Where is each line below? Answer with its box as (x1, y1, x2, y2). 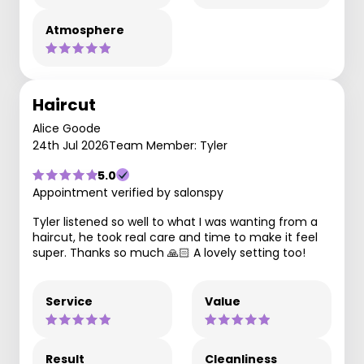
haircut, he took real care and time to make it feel (32, 228, 318, 245)
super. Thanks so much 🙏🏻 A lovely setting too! (32, 244, 305, 261)
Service (45, 292, 93, 310)
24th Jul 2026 (32, 136, 109, 154)
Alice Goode (32, 119, 101, 136)
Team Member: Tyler (109, 136, 227, 154)
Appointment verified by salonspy (32, 184, 223, 201)
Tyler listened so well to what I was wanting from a (32, 213, 318, 230)
